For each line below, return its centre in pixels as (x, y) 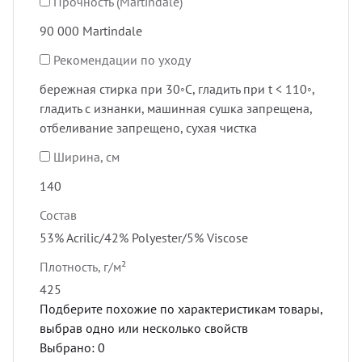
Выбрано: (69, 347)
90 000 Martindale (91, 30)
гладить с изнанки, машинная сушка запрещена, (176, 108)
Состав (58, 215)
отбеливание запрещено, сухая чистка (148, 127)
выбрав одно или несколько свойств (144, 328)
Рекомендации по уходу (122, 59)
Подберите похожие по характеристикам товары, (181, 308)
